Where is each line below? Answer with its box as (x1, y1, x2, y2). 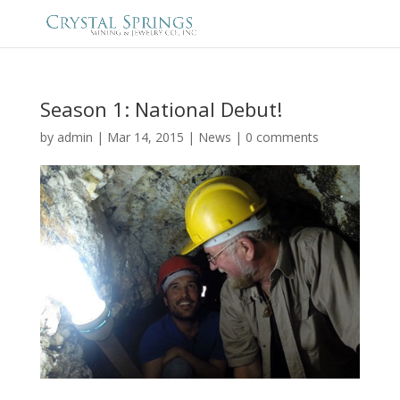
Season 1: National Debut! (39, 96, 282, 122)
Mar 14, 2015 (106, 129, 184, 146)
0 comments (245, 129, 319, 146)
